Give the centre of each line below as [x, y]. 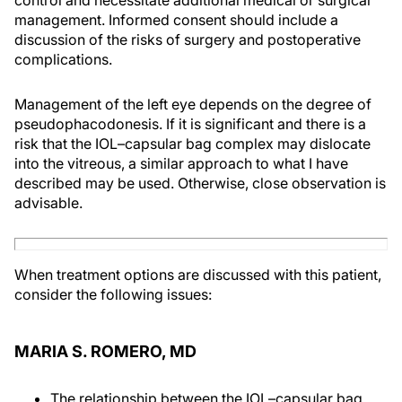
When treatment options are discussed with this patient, [198, 275]
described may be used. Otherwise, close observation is [200, 184]
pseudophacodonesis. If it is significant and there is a [190, 124]
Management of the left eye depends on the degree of [193, 105]
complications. [63, 60]
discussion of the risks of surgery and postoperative [188, 40]
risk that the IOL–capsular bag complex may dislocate [192, 144]
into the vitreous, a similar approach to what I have [181, 164]
